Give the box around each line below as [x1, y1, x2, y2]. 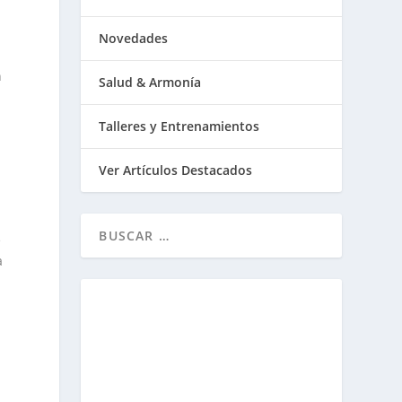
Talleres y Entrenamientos [99, 118, 260, 135]
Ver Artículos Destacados [99, 162, 253, 179]
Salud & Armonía [99, 74, 202, 91]
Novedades [99, 30, 169, 47]
